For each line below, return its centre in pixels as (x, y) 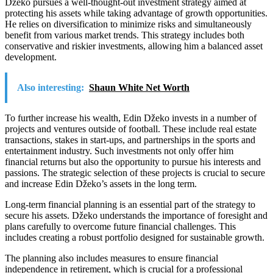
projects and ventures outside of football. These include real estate (131, 129)
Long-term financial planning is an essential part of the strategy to (130, 205)
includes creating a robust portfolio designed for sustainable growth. (135, 238)
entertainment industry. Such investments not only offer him (119, 151)
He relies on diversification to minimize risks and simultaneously (128, 24)
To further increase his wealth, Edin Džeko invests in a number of (131, 118)
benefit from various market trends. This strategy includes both (125, 35)
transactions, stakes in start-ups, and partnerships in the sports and (130, 140)
